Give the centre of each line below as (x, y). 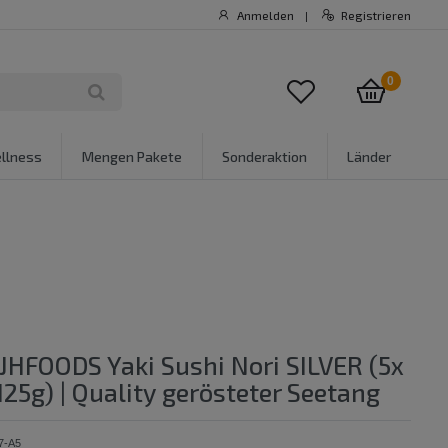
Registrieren (376, 15)
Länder (369, 156)
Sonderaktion (265, 156)
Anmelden (265, 15)
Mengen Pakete (131, 156)
